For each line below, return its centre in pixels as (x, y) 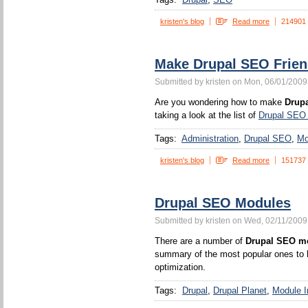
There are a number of (200, 241)
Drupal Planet (240, 290)
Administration (210, 139)
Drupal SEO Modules (223, 203)
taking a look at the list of (207, 115)
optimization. (180, 267)
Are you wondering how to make (220, 102)
